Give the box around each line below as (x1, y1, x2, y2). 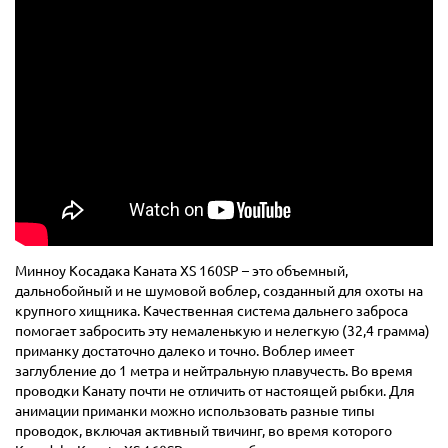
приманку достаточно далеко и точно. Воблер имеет (15, 343, 354, 360)
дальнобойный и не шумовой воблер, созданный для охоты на (15, 283, 423, 300)
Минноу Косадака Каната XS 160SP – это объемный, (15, 263, 348, 280)
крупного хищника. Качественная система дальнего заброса (15, 303, 408, 320)
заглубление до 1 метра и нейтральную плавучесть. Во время (15, 363, 413, 380)
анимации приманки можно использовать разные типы (15, 403, 375, 420)
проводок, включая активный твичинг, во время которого (15, 423, 392, 440)
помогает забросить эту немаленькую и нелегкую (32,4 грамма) (15, 323, 430, 340)
